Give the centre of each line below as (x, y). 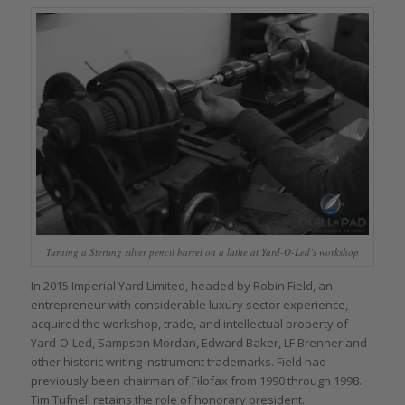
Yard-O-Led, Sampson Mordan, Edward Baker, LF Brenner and (198, 343)
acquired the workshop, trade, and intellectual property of (189, 324)
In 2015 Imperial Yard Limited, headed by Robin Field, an (181, 286)
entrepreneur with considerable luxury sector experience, (189, 305)
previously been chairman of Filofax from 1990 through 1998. (196, 381)
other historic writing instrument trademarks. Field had (178, 362)
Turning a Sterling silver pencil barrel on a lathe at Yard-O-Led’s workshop (202, 252)
